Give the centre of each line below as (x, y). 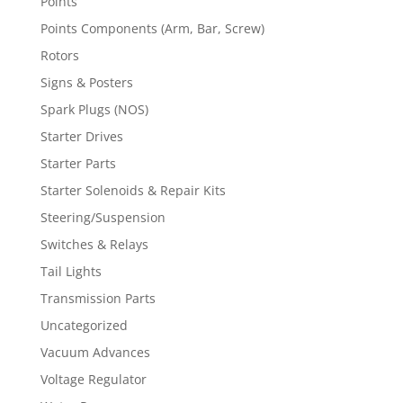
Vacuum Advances (95, 352)
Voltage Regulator (93, 379)
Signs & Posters (86, 82)
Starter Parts (78, 163)
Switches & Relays (94, 244)
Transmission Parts (98, 298)
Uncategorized (84, 325)
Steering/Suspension (103, 217)
